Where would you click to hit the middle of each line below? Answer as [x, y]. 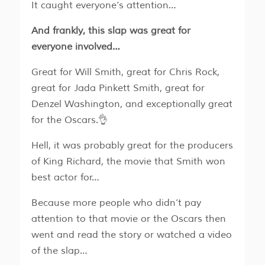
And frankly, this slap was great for [111, 31]
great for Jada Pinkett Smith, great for [118, 88]
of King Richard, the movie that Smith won [128, 162]
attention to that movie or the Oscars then [128, 219]
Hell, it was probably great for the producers [132, 146]
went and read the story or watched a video [131, 235]
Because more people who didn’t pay [116, 203]
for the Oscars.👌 [69, 120]
